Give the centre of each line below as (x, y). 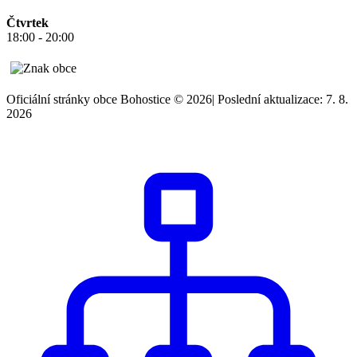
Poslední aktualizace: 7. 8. (283, 99)
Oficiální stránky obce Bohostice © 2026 (109, 99)
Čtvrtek (27, 22)
